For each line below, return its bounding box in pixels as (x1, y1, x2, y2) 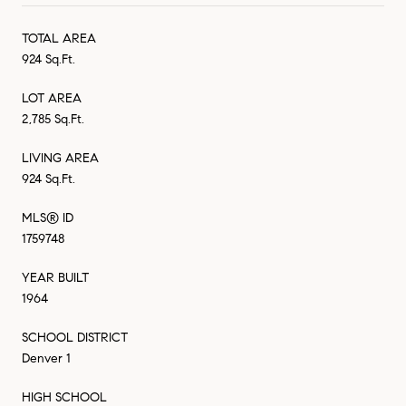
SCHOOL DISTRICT (22, 329, 128, 345)
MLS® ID (22, 209, 73, 226)
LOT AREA (22, 90, 82, 106)
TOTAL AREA (22, 30, 96, 46)
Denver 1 (22, 350, 71, 366)
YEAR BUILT (22, 269, 89, 285)
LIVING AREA (22, 150, 99, 166)
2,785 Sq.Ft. (22, 111, 84, 127)
